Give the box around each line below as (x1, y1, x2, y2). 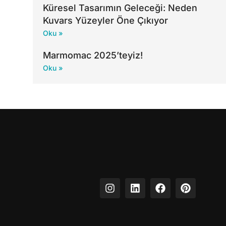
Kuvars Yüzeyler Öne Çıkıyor (42, 15, 168, 26)
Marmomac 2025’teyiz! (42, 50, 143, 61)
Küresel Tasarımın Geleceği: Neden (42, 3, 197, 14)
